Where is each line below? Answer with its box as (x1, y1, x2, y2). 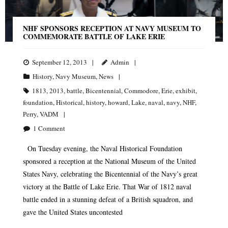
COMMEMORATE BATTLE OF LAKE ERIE (23, 31, 165, 42)
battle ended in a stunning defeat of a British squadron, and (23, 194, 193, 205)
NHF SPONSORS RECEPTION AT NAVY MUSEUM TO (23, 23, 201, 34)
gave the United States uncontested (23, 207, 123, 217)
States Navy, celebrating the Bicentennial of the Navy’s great (23, 169, 197, 179)
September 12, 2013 (32, 58, 87, 67)
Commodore (124, 86, 158, 96)
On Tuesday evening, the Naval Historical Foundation (23, 144, 182, 154)
